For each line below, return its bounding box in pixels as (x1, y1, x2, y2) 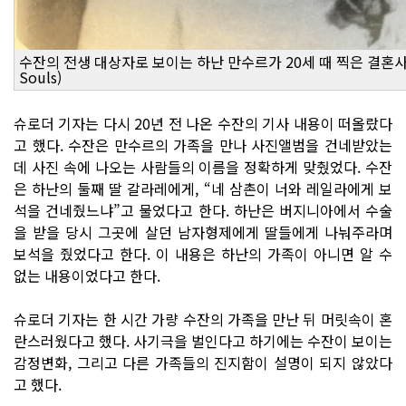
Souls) (19, 65, 62, 88)
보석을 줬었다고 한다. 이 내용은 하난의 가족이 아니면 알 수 (14, 242, 392, 265)
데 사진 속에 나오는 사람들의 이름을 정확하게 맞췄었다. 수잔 (14, 155, 392, 178)
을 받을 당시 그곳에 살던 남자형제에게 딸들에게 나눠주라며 (14, 220, 392, 243)
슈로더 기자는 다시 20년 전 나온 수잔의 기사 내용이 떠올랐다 (14, 111, 392, 134)
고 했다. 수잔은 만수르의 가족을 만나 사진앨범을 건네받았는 (14, 133, 392, 156)
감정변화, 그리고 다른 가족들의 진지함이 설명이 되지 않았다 (14, 351, 392, 373)
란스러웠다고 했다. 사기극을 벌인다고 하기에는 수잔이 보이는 (14, 329, 392, 352)
